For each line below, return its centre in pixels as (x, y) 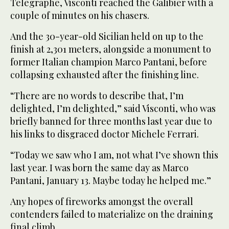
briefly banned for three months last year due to (111, 121)
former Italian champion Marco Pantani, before (109, 62)
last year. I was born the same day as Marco (99, 168)
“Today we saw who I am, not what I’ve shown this (114, 155)
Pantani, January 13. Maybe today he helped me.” (111, 181)
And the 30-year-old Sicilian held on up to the (107, 37)
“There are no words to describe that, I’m (97, 96)
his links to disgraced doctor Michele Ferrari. (105, 134)
